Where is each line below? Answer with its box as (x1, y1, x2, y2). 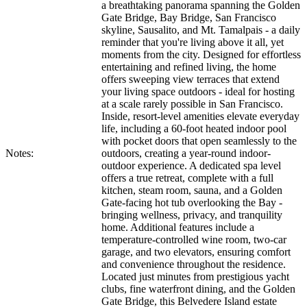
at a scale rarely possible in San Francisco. (101, 98, 283, 110)
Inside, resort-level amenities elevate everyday (101, 110, 299, 123)
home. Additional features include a (101, 221, 254, 234)
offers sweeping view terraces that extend (101, 73, 280, 86)
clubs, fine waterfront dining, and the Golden (101, 283, 295, 295)
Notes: (5, 147, 34, 160)
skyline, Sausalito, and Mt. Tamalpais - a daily (101, 24, 300, 36)
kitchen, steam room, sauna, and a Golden (101, 184, 282, 197)
